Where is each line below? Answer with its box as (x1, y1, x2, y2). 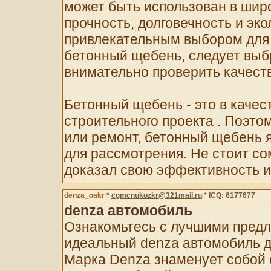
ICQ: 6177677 (209, 191, 255, 200)
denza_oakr (64, 191, 105, 200)
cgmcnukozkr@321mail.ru (111, 191, 202, 200)
